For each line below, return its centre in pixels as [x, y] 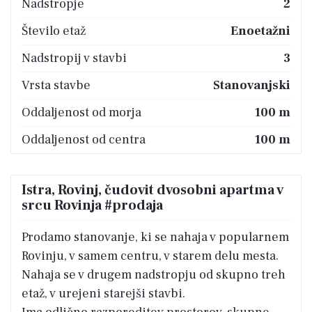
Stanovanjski [252, 85]
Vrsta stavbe [56, 85]
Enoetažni [260, 31]
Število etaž [54, 31]
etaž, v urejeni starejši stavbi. [103, 293]
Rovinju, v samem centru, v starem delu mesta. [150, 256]
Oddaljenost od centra [84, 139]
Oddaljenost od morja [81, 112]
